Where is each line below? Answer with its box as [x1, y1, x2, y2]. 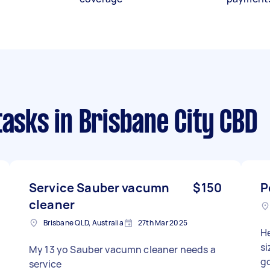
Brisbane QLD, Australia [43, 218, 124, 228]
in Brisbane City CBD [48, 110, 258, 139]
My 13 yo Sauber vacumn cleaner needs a [29, 243, 216, 256]
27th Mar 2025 [137, 218, 187, 228]
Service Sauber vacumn [29, 180, 170, 196]
